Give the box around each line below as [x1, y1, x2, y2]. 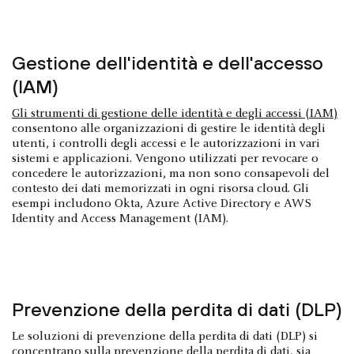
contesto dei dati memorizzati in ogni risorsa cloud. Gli [12, 182, 309, 195]
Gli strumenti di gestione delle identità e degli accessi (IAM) [12, 107, 337, 120]
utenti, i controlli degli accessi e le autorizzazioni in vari [12, 137, 320, 150]
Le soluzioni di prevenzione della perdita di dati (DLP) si [12, 330, 318, 343]
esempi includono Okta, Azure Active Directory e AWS [12, 197, 311, 210]
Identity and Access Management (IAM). [12, 212, 228, 225]
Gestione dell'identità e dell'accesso [12, 51, 323, 73]
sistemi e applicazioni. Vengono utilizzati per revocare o [12, 152, 318, 165]
